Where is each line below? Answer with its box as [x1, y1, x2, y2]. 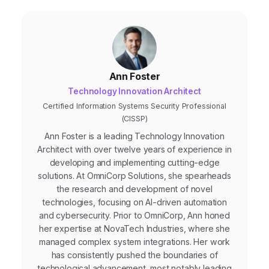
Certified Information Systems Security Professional [43, 101, 226, 111]
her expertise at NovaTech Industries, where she [39, 223, 230, 234]
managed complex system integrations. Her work [38, 237, 231, 247]
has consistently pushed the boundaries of [51, 250, 218, 261]
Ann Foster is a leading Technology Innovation [44, 131, 225, 142]
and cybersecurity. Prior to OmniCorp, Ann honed [39, 210, 230, 221]
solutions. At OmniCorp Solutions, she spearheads [38, 171, 231, 181]
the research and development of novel [56, 184, 213, 195]
